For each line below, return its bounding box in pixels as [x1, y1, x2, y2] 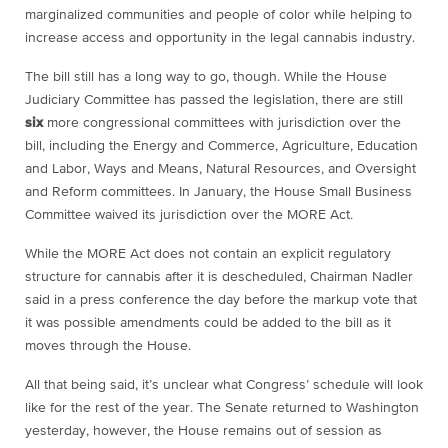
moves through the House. [25, 338, 195, 353]
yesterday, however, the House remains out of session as [25, 423, 382, 438]
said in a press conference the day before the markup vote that [25, 292, 417, 307]
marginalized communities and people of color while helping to [25, 7, 412, 22]
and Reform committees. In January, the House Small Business [25, 184, 412, 199]
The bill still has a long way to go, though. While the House [25, 69, 387, 84]
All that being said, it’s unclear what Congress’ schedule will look [25, 377, 423, 392]
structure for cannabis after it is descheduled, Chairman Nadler [25, 269, 413, 284]
